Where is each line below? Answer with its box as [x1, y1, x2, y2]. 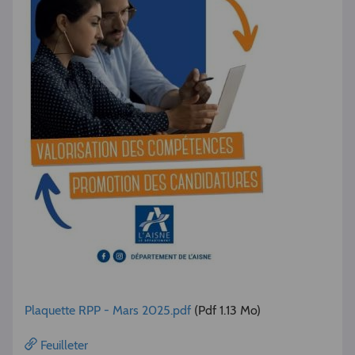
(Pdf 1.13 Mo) [194, 303, 261, 318]
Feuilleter [37, 338, 88, 353]
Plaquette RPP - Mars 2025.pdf [25, 303, 191, 318]
